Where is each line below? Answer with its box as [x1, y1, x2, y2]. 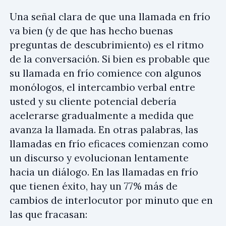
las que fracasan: [10, 208, 87, 220]
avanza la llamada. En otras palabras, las [10, 123, 198, 136]
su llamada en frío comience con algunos [10, 67, 201, 79]
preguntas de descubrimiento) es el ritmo [10, 38, 204, 51]
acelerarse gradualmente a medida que [10, 109, 194, 122]
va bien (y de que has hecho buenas [10, 24, 173, 37]
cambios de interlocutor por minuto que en [10, 194, 213, 206]
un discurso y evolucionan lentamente [10, 151, 189, 164]
